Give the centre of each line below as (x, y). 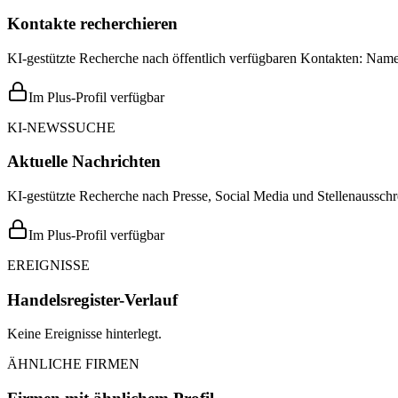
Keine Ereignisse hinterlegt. (84, 334)
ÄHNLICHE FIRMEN (73, 364)
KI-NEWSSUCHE (61, 127)
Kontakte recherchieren (92, 23)
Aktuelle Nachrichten (84, 162)
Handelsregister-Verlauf (92, 299)
